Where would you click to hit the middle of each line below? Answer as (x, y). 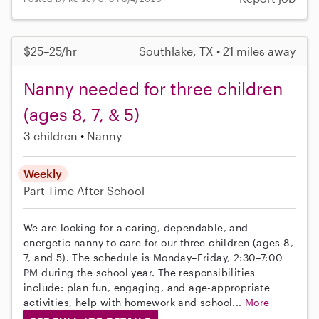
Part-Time (50, 191)
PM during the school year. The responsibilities (140, 273)
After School (111, 191)
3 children (51, 136)
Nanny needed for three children (153, 89)
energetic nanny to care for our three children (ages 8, (158, 243)
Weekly (43, 174)
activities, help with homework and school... (134, 303)
